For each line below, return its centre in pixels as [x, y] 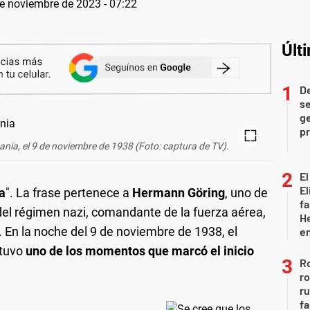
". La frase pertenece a [69, 192]
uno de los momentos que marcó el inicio [140, 250]
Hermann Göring [179, 192]
